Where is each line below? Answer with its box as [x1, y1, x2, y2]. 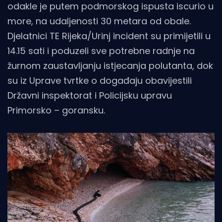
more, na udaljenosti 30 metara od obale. [7, 14, 191, 27]
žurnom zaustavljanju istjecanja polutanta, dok [7, 59, 213, 72]
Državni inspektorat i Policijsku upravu [7, 89, 172, 102]
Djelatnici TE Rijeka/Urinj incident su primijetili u [7, 29, 211, 42]
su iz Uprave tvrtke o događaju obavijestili [7, 74, 192, 87]
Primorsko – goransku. [7, 104, 105, 116]
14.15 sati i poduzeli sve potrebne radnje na [7, 44, 195, 57]
